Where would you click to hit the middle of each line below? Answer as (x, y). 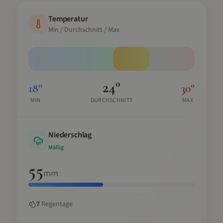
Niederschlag (70, 135)
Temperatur (68, 19)
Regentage (56, 204)
